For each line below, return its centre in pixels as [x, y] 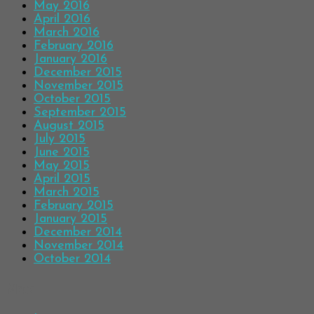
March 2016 [67, 33]
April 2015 [62, 179]
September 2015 [80, 113]
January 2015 [70, 219]
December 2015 [78, 73]
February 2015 [74, 206]
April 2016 [62, 20]
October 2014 [72, 259]
